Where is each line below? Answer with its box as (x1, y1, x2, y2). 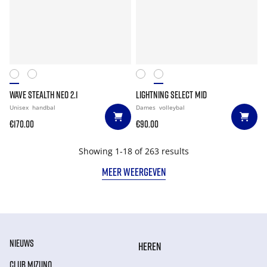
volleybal (159, 103, 185, 111)
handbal (32, 103, 55, 111)
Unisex (10, 103, 30, 111)
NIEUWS (10, 237, 34, 249)
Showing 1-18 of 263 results (78, 145, 189, 157)
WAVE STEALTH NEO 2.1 (10, 89, 78, 101)
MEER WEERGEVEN (101, 165, 166, 178)
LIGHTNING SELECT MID (136, 89, 207, 101)
